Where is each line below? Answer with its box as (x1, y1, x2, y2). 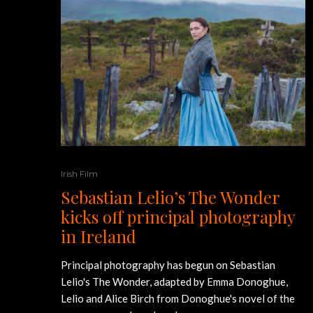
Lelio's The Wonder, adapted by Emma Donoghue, (61, 275, 288, 289)
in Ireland (61, 225, 136, 248)
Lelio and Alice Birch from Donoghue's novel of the (61, 292, 295, 305)
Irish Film (61, 168, 98, 180)
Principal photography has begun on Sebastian (61, 259, 275, 272)
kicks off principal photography (61, 205, 295, 228)
